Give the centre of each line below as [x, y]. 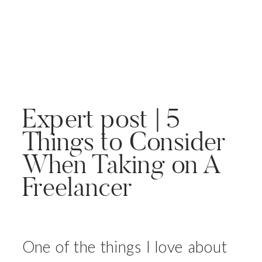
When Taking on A [122, 164]
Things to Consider [124, 141]
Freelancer [77, 187]
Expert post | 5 [101, 118]
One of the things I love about [125, 247]
